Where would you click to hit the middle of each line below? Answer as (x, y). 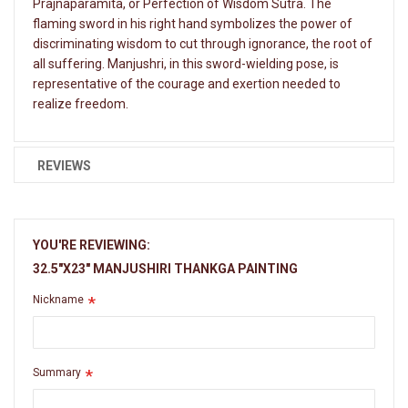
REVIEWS (64, 165)
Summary (57, 372)
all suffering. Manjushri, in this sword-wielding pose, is (186, 63)
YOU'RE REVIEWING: (92, 245)
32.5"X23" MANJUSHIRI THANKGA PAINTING (165, 268)
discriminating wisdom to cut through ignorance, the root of (203, 43)
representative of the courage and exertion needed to (187, 83)
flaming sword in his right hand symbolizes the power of (193, 23)
